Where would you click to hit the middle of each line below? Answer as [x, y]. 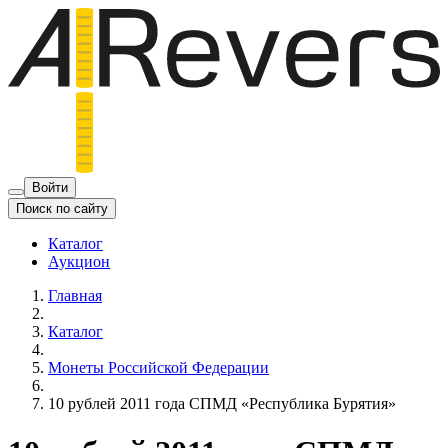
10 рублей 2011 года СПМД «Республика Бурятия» [222, 403]
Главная [75, 295]
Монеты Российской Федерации [158, 367]
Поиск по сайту [62, 208]
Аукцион [79, 261]
